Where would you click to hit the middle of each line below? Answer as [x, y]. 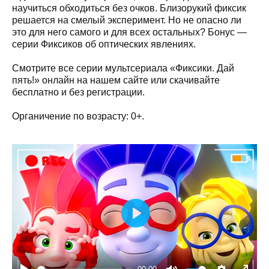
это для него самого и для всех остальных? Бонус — [129, 32]
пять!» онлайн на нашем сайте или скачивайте [116, 80]
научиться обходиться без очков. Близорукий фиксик [129, 8]
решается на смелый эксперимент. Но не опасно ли [127, 20]
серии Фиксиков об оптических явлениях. [104, 44]
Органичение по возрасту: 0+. [78, 116]
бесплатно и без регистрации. [78, 92]
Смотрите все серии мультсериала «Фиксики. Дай [123, 68]
